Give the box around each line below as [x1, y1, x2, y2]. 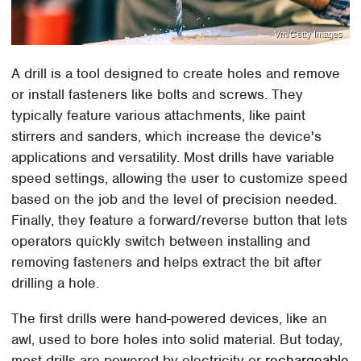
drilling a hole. [11, 274, 104, 293]
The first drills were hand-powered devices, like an [11, 309, 328, 328]
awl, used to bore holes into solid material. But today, [11, 330, 343, 349]
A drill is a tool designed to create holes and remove [11, 64, 341, 83]
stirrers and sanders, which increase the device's [11, 127, 322, 146]
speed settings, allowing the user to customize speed [11, 169, 348, 188]
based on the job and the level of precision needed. [11, 190, 338, 209]
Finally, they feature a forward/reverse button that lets [11, 211, 348, 230]
